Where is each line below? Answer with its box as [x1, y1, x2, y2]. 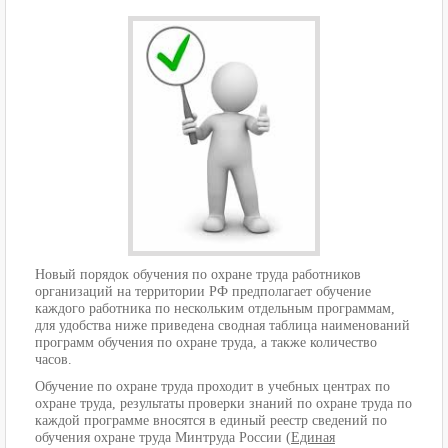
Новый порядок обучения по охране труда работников [35, 267, 361, 283]
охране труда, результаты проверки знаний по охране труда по [35, 396, 412, 412]
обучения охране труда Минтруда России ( [35, 430, 291, 446]
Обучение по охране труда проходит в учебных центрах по [35, 379, 390, 395]
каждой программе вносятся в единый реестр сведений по [35, 413, 387, 429]
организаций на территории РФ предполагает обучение [35, 284, 371, 300]
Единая [291, 430, 335, 446]
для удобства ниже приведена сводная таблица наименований [35, 318, 410, 334]
